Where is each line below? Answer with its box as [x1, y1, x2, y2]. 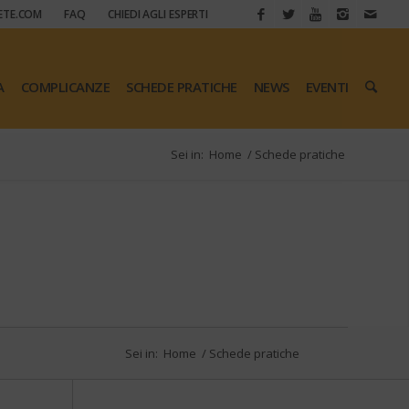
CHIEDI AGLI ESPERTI [108, 6, 209, 22]
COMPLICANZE [20, 78, 110, 96]
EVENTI [305, 78, 349, 96]
